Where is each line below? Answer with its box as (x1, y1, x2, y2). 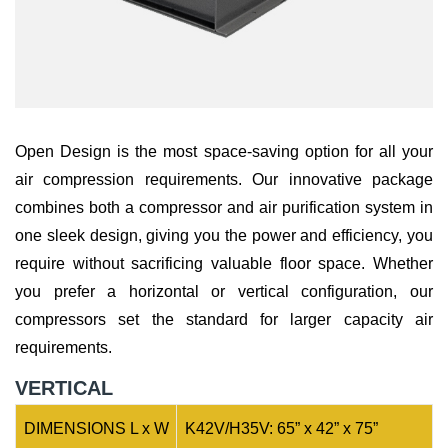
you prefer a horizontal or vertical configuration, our (15, 283, 433, 301)
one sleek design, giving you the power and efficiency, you (15, 227, 433, 245)
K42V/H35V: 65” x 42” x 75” (177, 420, 378, 438)
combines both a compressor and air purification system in (15, 199, 433, 217)
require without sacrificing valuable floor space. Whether (15, 255, 433, 273)
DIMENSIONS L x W (16, 420, 169, 438)
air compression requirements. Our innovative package (15, 171, 433, 189)
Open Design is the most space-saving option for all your (15, 143, 433, 161)
